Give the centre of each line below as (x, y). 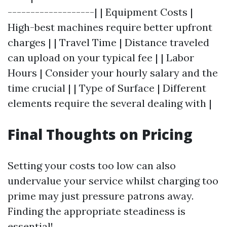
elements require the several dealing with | (110, 103)
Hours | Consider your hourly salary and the (113, 73)
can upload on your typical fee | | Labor (101, 58)
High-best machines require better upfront (110, 27)
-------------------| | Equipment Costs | (100, 12)
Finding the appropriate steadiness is (97, 211)
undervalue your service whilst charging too (113, 181)
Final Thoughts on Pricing (100, 134)
